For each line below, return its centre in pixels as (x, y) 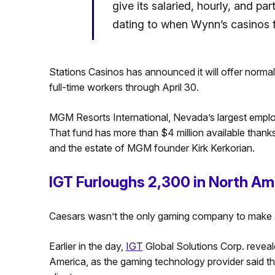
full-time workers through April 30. (124, 87)
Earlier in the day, (87, 246)
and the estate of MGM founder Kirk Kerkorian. (152, 148)
